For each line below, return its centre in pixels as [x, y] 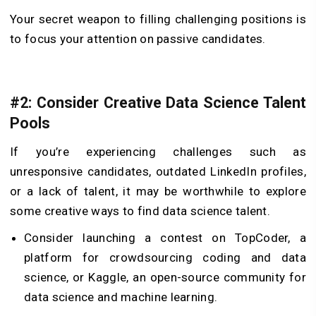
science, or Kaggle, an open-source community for [165, 277]
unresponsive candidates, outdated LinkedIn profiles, [158, 171]
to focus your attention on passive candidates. [138, 39]
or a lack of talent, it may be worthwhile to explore [158, 191]
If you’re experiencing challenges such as [158, 151]
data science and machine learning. [121, 297]
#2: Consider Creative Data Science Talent [158, 102]
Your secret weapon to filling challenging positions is [158, 19]
